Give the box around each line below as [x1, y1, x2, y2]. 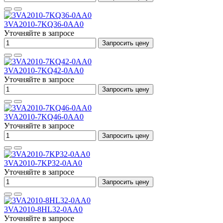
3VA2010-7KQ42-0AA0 [4, 66, 84, 75]
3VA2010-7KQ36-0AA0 [4, 20, 84, 28]
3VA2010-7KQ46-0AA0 [4, 112, 84, 121]
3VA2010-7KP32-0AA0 [4, 159, 82, 167]
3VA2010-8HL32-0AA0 [4, 205, 83, 214]
